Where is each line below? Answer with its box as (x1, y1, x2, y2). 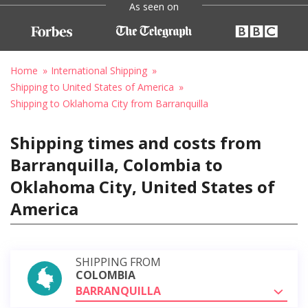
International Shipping (51, 63, 147, 77)
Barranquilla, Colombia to (10, 153, 223, 176)
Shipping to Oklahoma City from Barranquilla (10, 96, 208, 110)
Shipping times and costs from (10, 131, 261, 154)
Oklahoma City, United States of (10, 175, 275, 198)
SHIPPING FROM (76, 254, 161, 269)
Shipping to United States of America (10, 80, 174, 93)
